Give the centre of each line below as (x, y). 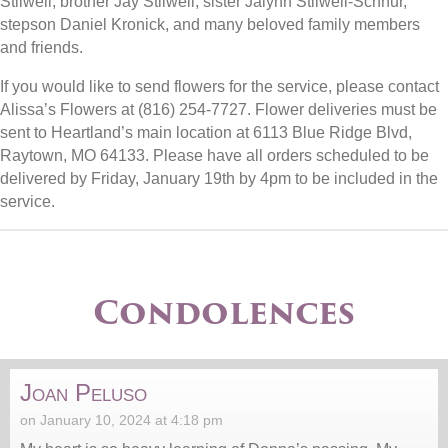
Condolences (224, 313)
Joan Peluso (83, 393)
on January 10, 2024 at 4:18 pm (121, 420)
